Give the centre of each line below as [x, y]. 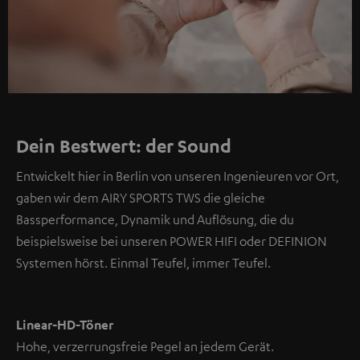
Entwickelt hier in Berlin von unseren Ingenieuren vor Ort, [178, 176]
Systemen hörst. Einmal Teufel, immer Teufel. [143, 263]
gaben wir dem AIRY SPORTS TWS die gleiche [141, 198]
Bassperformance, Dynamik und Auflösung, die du [155, 220]
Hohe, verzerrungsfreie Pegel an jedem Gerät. [145, 347]
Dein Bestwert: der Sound [124, 146]
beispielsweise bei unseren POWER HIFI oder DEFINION [172, 241]
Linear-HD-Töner [65, 325]
